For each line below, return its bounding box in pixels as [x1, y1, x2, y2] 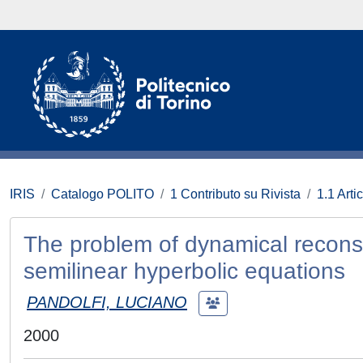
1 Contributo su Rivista [170, 187, 301, 201]
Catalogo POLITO [51, 187, 154, 201]
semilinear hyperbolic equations [23, 258, 345, 284]
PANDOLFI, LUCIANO [27, 293, 187, 311]
